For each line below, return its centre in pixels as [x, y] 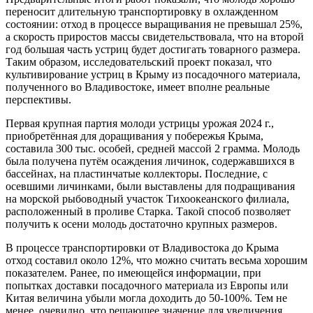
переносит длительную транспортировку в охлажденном [142, 11]
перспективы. [38, 99]
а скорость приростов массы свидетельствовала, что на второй [155, 36]
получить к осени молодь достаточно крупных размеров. [141, 224]
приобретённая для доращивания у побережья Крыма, [134, 136]
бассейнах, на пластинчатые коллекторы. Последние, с [137, 173]
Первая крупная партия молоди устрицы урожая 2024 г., [140, 123]
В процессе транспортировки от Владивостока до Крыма [142, 247]
